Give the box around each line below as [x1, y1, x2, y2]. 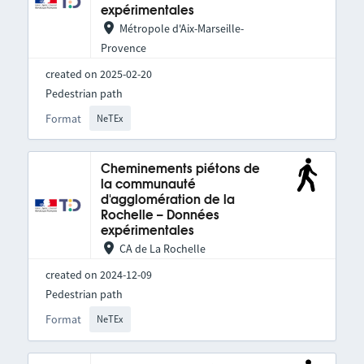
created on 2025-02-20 [45, 66, 152, 81]
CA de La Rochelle [119, 241, 206, 257]
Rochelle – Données [100, 210, 219, 223]
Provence [100, 40, 146, 55]
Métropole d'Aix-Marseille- [119, 20, 244, 36]
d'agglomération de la [100, 194, 235, 207]
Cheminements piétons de [100, 163, 260, 176]
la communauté [100, 179, 196, 192]
